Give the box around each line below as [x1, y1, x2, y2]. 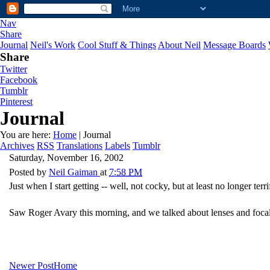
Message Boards [203, 40, 266, 50]
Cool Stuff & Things [78, 40, 156, 50]
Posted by [9, 167, 49, 177]
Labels [105, 140, 130, 151]
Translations [57, 140, 102, 151]
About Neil [158, 40, 201, 50]
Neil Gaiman [49, 167, 98, 177]
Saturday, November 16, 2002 [9, 152, 124, 163]
